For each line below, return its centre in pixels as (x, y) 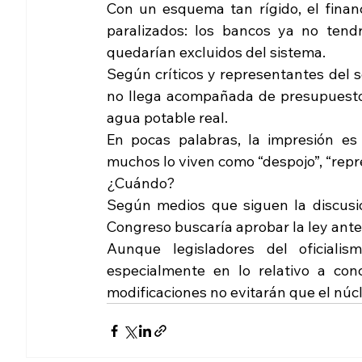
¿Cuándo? (141, 183)
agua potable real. (169, 118)
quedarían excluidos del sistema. (216, 53)
